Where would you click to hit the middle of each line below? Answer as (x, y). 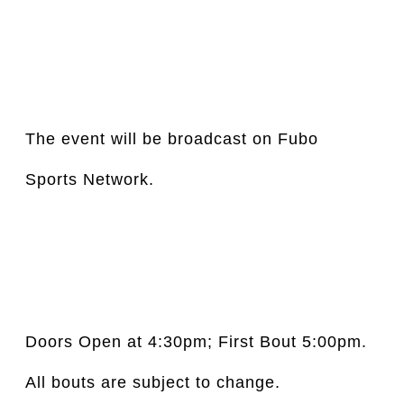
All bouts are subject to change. (153, 382)
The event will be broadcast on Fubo (172, 139)
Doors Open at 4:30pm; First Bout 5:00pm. (196, 342)
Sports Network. (90, 179)
